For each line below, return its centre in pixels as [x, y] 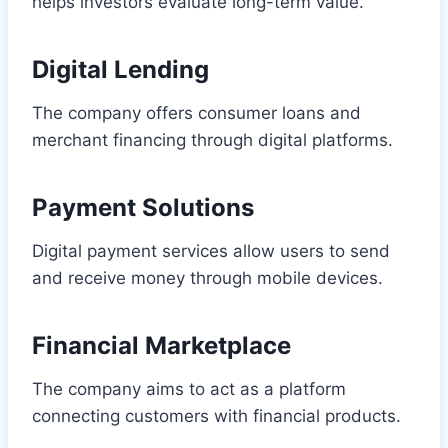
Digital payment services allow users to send [211, 250]
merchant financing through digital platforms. [212, 139]
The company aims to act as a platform [189, 388]
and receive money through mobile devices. [207, 277]
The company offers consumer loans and [196, 112]
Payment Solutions [143, 207]
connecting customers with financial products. [216, 415]
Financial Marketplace [161, 345]
